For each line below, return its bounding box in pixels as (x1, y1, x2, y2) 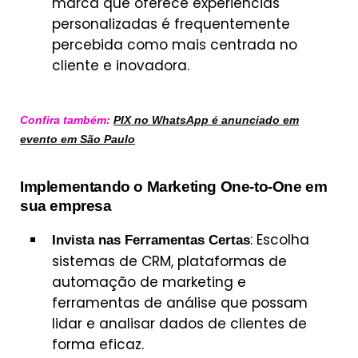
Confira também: (20, 113, 113, 126)
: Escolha (250, 229, 309, 249)
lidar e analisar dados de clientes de (52, 313, 307, 333)
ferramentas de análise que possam (52, 292, 308, 312)
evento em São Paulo (20, 132, 135, 145)
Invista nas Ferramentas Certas (52, 232, 250, 248)
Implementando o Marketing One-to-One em (20, 177, 328, 195)
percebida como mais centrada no (52, 35, 297, 55)
